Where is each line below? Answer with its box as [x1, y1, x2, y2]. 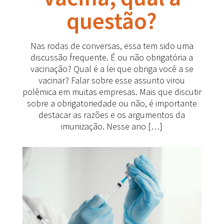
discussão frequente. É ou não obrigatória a [30, 51, 193, 63]
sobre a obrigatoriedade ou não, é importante [26, 97, 197, 109]
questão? [66, 6, 157, 36]
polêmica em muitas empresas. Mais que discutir [22, 86, 201, 98]
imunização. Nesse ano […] [61, 120, 163, 132]
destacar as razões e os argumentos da [38, 109, 185, 121]
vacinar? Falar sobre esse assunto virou [38, 74, 185, 86]
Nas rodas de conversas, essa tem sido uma [30, 40, 193, 52]
